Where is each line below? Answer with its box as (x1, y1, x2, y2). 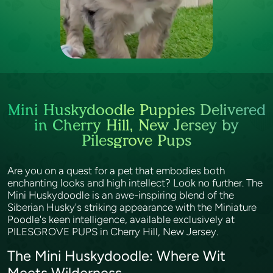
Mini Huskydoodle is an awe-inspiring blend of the (7, 189, 234, 201)
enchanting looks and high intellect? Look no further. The (7, 177, 263, 189)
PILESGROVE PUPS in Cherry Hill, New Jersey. (7, 225, 221, 238)
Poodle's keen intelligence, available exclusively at (7, 213, 235, 225)
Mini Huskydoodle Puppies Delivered (7, 101, 266, 119)
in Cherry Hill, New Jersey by (34, 116, 239, 134)
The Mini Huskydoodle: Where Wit (7, 247, 225, 264)
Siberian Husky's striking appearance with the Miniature (7, 201, 257, 213)
